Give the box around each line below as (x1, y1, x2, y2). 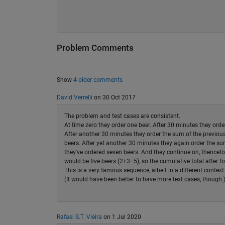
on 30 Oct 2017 (92, 94, 136, 101)
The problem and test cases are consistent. (64, 112, 180, 120)
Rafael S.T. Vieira (56, 213, 102, 220)
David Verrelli (56, 94, 92, 101)
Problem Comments (56, 43, 134, 53)
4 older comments (73, 76, 123, 83)
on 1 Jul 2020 (101, 213, 141, 220)
